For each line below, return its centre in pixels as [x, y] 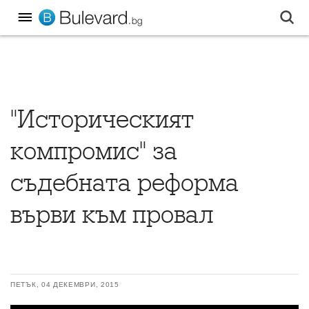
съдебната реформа [124, 183]
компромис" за [94, 151]
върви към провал [112, 215]
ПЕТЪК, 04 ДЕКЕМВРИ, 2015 [65, 285]
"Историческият [102, 119]
